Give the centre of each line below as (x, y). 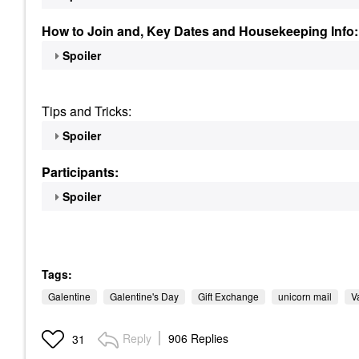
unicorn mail (305, 296)
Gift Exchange (228, 296)
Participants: (80, 172)
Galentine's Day (144, 296)
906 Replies (198, 338)
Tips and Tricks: (88, 111)
